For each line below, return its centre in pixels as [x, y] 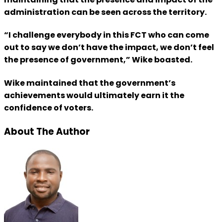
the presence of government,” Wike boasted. [98, 60]
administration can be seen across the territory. [105, 12]
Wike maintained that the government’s [90, 83]
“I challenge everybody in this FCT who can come [107, 35]
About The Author [47, 131]
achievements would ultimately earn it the [94, 95]
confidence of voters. [49, 108]
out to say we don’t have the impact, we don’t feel [109, 48]
